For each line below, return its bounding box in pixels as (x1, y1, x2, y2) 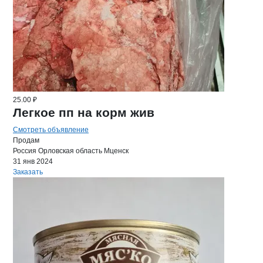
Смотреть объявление (13, 126, 89, 134)
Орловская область (38, 147, 102, 155)
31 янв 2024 (13, 157, 53, 166)
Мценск (104, 147, 129, 155)
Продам (13, 136, 39, 144)
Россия (13, 147, 36, 155)
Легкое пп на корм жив (13, 106, 154, 119)
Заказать (13, 168, 43, 176)
